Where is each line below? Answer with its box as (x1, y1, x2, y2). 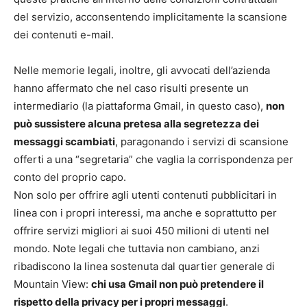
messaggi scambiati (14, 135, 115, 149)
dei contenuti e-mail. (14, 28, 114, 42)
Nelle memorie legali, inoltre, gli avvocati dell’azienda (14, 64, 270, 77)
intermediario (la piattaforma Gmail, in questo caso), (14, 99, 266, 113)
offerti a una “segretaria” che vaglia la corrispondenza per (14, 153, 293, 167)
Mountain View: (14, 278, 91, 291)
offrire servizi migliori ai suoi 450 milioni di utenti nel (14, 224, 269, 238)
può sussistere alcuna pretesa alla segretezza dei (14, 117, 259, 131)
